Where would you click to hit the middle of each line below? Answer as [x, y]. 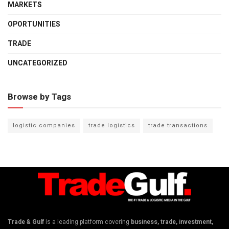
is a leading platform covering [87, 222]
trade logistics [112, 125]
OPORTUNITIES [34, 24]
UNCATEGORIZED [38, 63]
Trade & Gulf [26, 222]
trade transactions [178, 125]
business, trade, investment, [172, 222]
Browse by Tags [39, 97]
